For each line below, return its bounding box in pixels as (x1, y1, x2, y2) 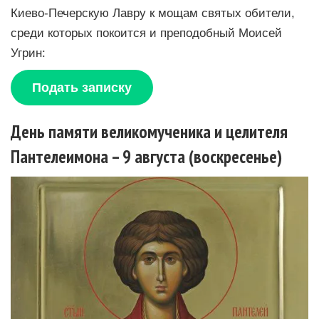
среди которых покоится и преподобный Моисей (11, 26, 282, 39)
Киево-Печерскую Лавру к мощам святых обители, (11, 6, 295, 19)
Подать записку (32, 80, 132, 95)
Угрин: (11, 46, 46, 59)
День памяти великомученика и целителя (11, 120, 288, 143)
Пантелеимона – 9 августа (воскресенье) (11, 145, 282, 168)
